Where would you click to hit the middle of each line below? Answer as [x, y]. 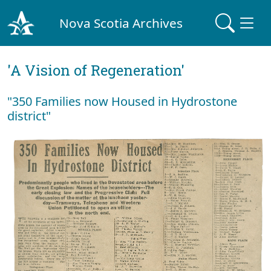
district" [29, 116]
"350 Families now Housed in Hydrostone [122, 101]
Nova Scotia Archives [121, 23]
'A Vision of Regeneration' [96, 70]
